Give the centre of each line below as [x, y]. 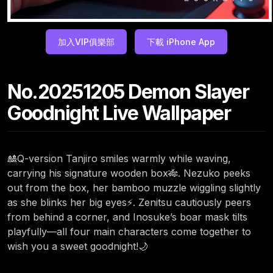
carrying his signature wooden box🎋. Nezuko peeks [129, 173]
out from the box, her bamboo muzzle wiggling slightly [134, 187]
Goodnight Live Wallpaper [119, 113]
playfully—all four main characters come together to [129, 231]
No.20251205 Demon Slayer [128, 91]
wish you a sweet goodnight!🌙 [78, 246]
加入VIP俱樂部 [86, 41]
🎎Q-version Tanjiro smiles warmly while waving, [119, 158]
